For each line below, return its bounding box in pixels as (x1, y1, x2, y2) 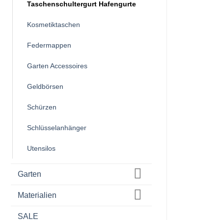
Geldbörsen (27, 82, 63, 91)
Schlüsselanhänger (27, 124, 86, 132)
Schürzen (27, 103, 56, 111)
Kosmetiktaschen (27, 21, 80, 29)
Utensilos (27, 144, 55, 153)
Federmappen (27, 41, 71, 50)
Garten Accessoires (27, 62, 87, 70)
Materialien (18, 191, 56, 200)
